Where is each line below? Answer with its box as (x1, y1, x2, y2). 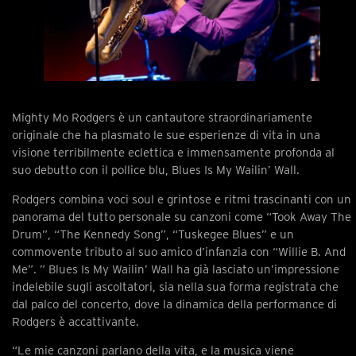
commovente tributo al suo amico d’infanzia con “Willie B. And (12, 244, 346, 259)
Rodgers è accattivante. (12, 314, 139, 329)
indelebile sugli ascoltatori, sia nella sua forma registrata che (12, 279, 339, 294)
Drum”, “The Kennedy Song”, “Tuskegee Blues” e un (12, 226, 294, 242)
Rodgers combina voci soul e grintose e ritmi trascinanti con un (12, 192, 351, 207)
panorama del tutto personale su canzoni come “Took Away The (12, 209, 351, 224)
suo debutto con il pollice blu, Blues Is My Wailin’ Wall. (12, 163, 300, 178)
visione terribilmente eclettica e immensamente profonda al (12, 145, 335, 161)
